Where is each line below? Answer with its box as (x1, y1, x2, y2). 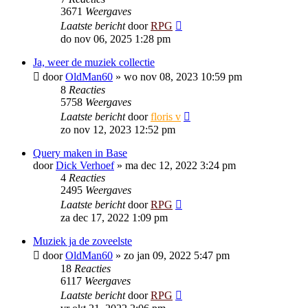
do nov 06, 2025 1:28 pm (60, 33, 170, 45)
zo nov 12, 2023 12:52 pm (60, 124, 175, 135)
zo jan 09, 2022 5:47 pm (124, 250, 230, 261)
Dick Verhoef (56, 159, 114, 171)
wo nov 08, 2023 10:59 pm (124, 71, 242, 82)
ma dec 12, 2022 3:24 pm (125, 159, 236, 171)
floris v (151, 111, 181, 122)
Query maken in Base (33, 147, 127, 159)
